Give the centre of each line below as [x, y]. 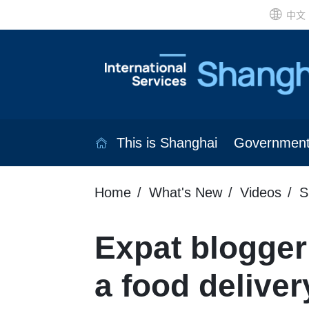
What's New [186, 193]
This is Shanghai [167, 143]
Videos [261, 193]
